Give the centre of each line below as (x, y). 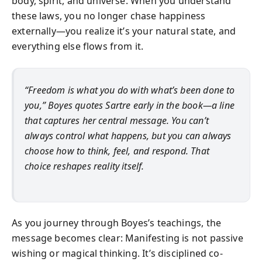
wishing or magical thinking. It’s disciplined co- (117, 253)
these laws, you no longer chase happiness (109, 15)
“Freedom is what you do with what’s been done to (130, 90)
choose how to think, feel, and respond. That (117, 151)
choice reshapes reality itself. (85, 166)
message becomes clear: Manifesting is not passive (127, 238)
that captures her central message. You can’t (117, 120)
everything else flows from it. (78, 46)
